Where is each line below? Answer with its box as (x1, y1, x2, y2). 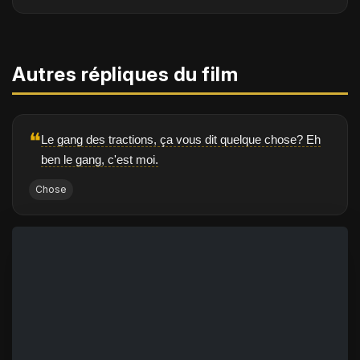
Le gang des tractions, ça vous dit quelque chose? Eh (41, 133, 321, 146)
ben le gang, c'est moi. (41, 153, 158, 166)
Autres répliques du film (12, 63, 238, 86)
